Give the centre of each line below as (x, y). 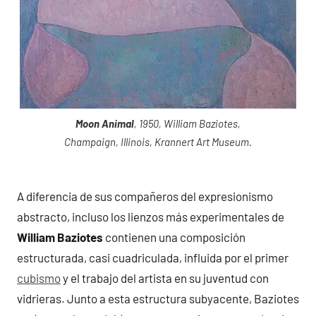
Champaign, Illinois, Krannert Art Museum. (158, 142)
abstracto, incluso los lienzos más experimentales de (151, 216)
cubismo (39, 278)
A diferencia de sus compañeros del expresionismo (145, 196)
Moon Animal (105, 124)
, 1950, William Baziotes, (187, 124)
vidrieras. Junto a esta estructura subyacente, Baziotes (158, 298)
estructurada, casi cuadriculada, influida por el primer (153, 257)
